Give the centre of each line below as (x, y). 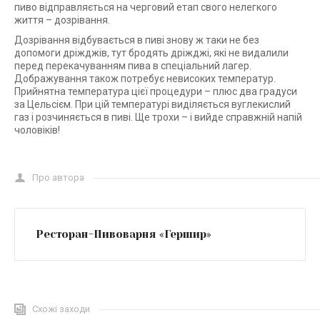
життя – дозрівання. (62, 20)
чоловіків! (37, 130)
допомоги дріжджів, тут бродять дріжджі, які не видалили (151, 53)
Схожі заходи (61, 309)
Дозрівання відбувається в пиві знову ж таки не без (137, 40)
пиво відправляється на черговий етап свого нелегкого (146, 7)
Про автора (58, 177)
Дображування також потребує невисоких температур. (145, 79)
